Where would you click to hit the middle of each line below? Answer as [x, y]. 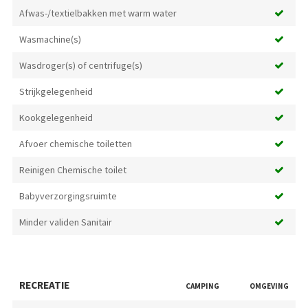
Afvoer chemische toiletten [75, 144]
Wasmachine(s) [50, 40]
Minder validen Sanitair [65, 222]
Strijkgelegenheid [56, 92]
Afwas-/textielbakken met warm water [98, 13]
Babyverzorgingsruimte [68, 196]
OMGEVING [269, 286]
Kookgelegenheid [56, 118]
